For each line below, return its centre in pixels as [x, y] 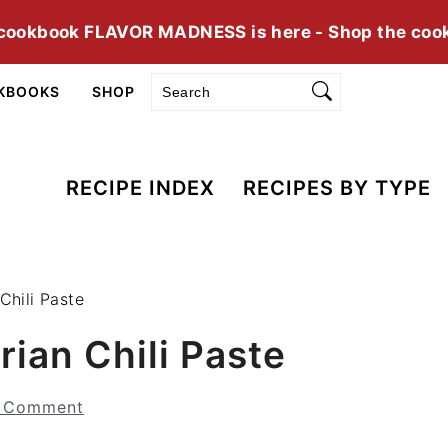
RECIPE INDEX [140, 188]
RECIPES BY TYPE [337, 188]
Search [180, 79]
